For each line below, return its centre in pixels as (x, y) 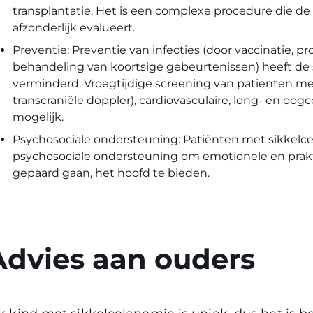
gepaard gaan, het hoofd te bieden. (111, 173)
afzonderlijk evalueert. (74, 28)
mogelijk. (38, 117)
